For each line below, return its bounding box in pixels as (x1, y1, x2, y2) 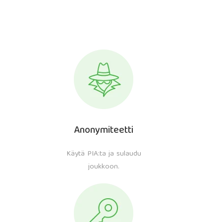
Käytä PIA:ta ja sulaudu (66, 148, 141, 161)
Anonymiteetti (74, 122, 134, 139)
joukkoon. (88, 161, 119, 173)
